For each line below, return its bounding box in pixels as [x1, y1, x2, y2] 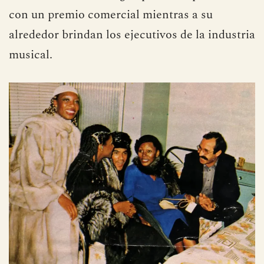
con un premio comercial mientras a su [9, 5, 213, 24]
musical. [9, 45, 52, 64]
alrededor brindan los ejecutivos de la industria [9, 25, 255, 44]
